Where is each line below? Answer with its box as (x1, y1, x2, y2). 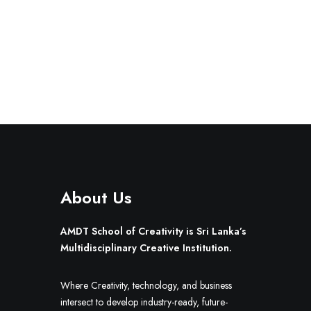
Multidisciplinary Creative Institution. (60, 241, 232, 255)
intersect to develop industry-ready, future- (60, 295, 228, 309)
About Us (60, 185, 132, 210)
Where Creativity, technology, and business (60, 278, 232, 292)
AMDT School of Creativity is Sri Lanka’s (60, 224, 246, 238)
